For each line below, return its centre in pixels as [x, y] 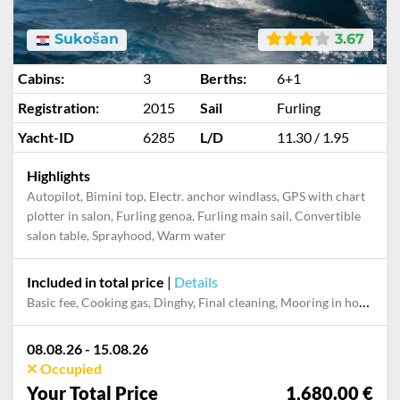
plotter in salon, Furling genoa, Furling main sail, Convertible [194, 216]
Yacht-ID [46, 137]
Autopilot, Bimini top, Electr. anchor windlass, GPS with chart [196, 196]
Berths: [223, 78]
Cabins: [41, 78]
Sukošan [84, 39]
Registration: [58, 108]
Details [196, 282]
